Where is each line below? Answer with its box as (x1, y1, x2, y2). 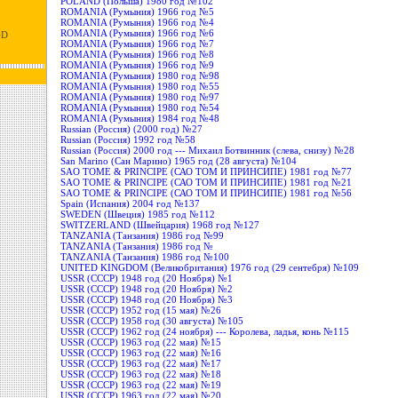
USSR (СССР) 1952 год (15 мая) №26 (60, 304, 222, 315)
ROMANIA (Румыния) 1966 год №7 (60, 37, 215, 49)
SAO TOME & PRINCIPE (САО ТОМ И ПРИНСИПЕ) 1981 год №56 (60, 187, 353, 198)
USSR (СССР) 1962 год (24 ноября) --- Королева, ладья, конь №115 (60, 325, 350, 337)
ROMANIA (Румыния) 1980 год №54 (60, 101, 220, 113)
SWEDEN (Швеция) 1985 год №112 (60, 208, 216, 219)
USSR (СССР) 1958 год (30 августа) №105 (60, 314, 244, 326)
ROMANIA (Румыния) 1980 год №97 (60, 91, 220, 102)
